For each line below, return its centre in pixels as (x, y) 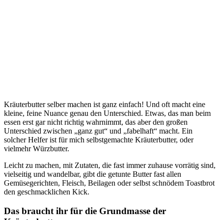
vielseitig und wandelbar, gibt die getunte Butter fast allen (93, 174)
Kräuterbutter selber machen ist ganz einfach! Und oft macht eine (105, 104)
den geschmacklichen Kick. (47, 192)
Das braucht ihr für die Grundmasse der (85, 211)
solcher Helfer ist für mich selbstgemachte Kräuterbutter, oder (99, 139)
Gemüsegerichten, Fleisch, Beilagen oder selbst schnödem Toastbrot (109, 183)
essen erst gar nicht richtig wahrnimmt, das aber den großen (96, 122)
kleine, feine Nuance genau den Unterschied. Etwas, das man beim (107, 113)
